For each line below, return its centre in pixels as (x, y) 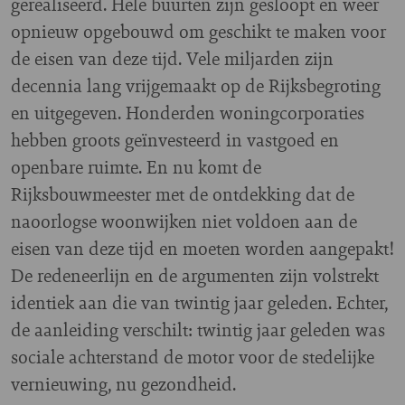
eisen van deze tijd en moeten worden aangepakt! (202, 248)
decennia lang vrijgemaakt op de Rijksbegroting (196, 85)
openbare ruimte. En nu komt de (136, 167)
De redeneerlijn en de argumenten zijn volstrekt (195, 275)
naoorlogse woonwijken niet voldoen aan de (184, 221)
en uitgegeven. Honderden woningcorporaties (188, 113)
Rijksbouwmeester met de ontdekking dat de (183, 194)
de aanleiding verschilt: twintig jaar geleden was (198, 330)
